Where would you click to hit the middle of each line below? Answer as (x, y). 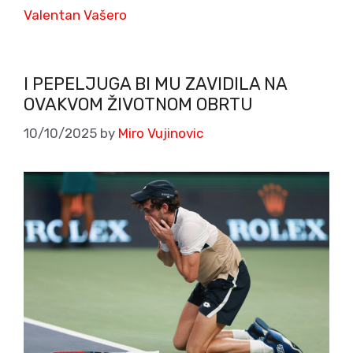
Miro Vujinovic (161, 134)
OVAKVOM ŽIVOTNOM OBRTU (138, 104)
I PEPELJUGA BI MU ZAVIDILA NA (155, 84)
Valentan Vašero (75, 15)
